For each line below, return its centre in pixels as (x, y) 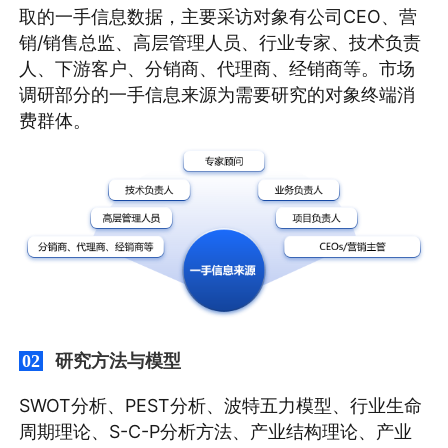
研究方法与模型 (118, 361)
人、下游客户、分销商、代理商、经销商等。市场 (217, 69)
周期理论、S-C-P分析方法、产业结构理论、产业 (216, 432)
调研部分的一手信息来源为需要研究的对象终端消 (217, 95)
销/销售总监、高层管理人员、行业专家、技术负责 (220, 43)
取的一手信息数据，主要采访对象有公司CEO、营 (218, 17)
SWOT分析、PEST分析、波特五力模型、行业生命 (221, 406)
